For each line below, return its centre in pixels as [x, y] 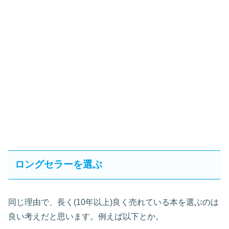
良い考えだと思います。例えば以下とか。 [86, 216]
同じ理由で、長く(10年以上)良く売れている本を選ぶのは [113, 202]
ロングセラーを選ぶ [59, 165]
